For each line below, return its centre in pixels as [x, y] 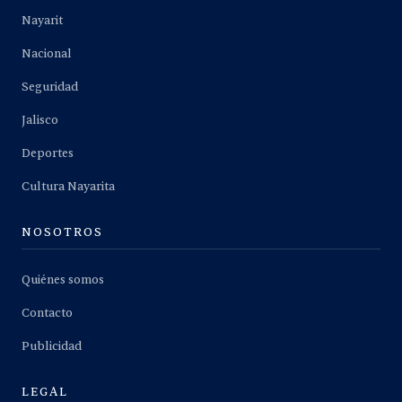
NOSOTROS [62, 233]
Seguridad [50, 87]
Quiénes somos [63, 280]
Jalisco [40, 121]
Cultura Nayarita [68, 187]
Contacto [47, 314]
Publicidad [52, 347]
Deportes [48, 154]
